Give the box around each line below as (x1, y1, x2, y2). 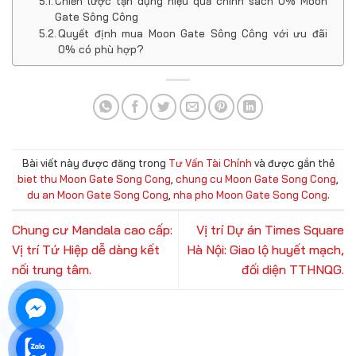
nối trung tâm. (12, 261, 91, 278)
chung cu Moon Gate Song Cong (176, 172, 336, 186)
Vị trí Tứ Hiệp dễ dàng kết (12, 242, 160, 258)
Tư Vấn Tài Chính (168, 157, 252, 170)
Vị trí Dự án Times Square (196, 222, 344, 238)
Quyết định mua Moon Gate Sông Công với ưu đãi (58, 26, 327, 40)
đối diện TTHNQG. (242, 261, 344, 278)
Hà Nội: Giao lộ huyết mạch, (187, 242, 344, 258)
